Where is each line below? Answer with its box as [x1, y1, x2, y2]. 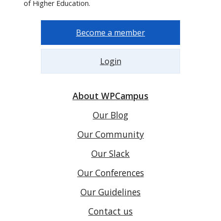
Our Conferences [77, 166, 144, 179]
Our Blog [93, 109, 128, 121]
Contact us [88, 205, 133, 217]
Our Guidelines [80, 185, 141, 198]
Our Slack [91, 147, 130, 159]
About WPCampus [73, 89, 148, 102]
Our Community [77, 128, 144, 140]
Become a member [76, 27, 145, 38]
